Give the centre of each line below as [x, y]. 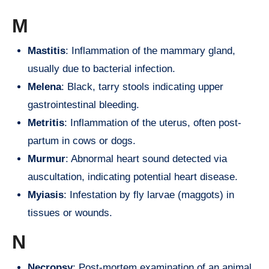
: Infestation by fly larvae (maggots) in [149, 195]
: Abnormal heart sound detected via [146, 159]
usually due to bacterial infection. [101, 69]
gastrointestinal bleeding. [83, 105]
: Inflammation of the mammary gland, [150, 51]
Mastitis [47, 51]
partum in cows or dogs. [82, 141]
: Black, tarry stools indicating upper [142, 87]
